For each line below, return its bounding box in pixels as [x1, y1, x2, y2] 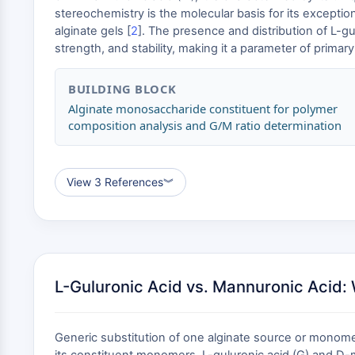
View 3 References [67, 175, 163, 189]
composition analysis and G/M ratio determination [68, 117, 342, 133]
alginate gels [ [55, 24, 131, 38]
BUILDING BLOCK [68, 81, 177, 97]
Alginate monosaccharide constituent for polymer [68, 101, 338, 116]
